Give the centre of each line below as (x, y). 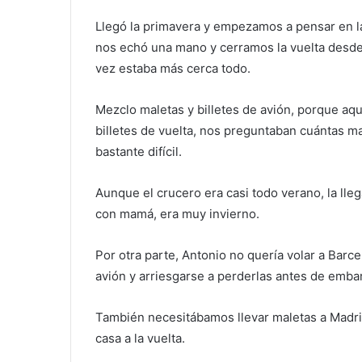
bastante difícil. (139, 152)
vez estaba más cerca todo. (173, 69)
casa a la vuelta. (140, 339)
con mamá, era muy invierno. (177, 214)
